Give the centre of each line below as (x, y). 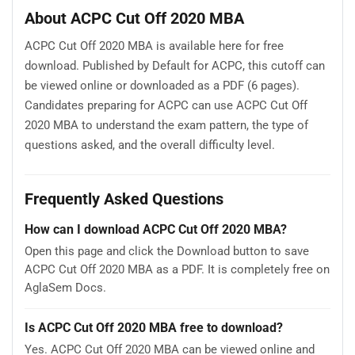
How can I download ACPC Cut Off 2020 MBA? (156, 230)
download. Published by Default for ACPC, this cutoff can (175, 65)
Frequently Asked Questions (124, 199)
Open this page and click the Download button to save (167, 252)
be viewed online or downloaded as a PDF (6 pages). (162, 85)
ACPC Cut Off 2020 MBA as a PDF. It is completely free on (177, 270)
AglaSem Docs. (65, 288)
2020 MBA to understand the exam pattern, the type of (166, 125)
